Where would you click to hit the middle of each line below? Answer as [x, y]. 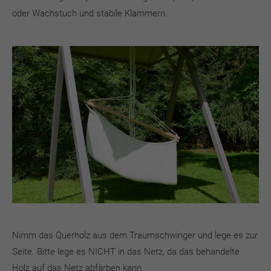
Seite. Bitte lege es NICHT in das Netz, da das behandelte [126, 252]
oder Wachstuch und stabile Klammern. [90, 13]
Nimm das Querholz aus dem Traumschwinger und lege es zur [135, 236]
